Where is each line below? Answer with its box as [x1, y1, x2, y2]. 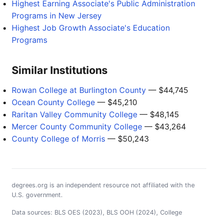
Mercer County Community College [12, 122, 142, 131]
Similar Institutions [12, 64, 108, 76]
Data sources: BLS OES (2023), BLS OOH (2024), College [12, 209, 182, 216]
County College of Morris [12, 134, 105, 144]
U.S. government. [12, 191, 63, 199]
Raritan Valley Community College [12, 109, 137, 119]
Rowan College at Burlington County [12, 85, 146, 95]
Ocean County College [12, 97, 95, 107]
